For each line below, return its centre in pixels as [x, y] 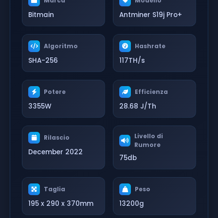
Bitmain [41, 15]
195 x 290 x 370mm [61, 203]
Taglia [54, 189]
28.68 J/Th [138, 106]
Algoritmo [61, 46]
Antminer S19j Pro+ [151, 15]
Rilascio [57, 137]
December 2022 [55, 152]
